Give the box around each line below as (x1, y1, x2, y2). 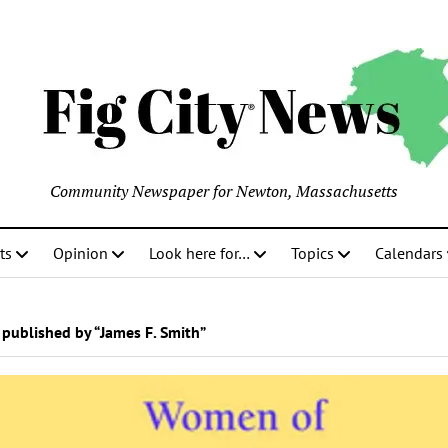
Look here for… (149, 243, 250, 263)
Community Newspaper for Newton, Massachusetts (50, 180, 398, 202)
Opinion (53, 243, 108, 263)
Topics (291, 243, 334, 263)
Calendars (375, 243, 443, 263)
